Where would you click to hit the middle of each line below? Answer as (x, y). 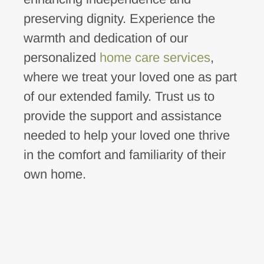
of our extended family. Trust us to (119, 96)
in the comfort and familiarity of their (124, 154)
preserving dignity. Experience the (119, 18)
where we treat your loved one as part (130, 77)
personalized (61, 57)
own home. (55, 174)
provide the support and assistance (122, 115)
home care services (155, 57)
